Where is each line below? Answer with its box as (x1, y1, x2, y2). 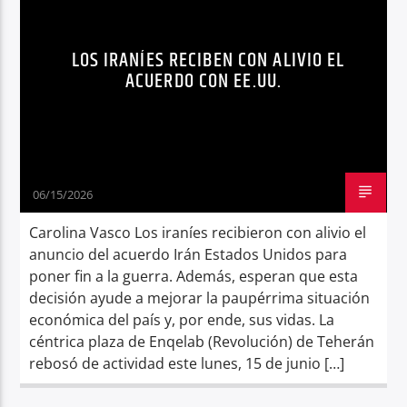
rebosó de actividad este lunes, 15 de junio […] (29, 352, 345, 373)
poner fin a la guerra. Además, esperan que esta (29, 265, 359, 286)
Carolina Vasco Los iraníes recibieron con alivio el (29, 222, 367, 243)
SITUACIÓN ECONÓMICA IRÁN (28, 19, 201, 36)
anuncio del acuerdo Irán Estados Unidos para (29, 243, 348, 264)
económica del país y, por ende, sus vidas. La (29, 309, 335, 330)
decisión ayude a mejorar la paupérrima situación (29, 287, 371, 308)
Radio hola (31, 30, 104, 51)
